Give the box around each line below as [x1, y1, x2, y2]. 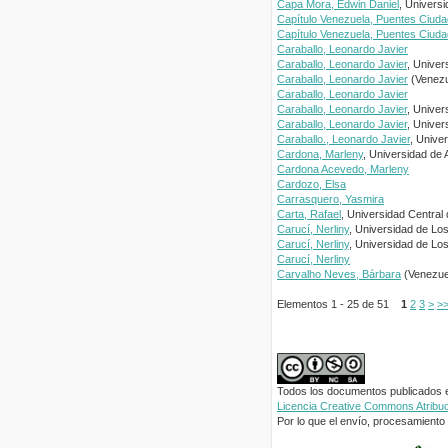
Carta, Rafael [277, 208, 341, 221]
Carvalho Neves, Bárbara [277, 268, 401, 281]
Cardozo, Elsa [277, 178, 346, 191]
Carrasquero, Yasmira [277, 193, 384, 206]
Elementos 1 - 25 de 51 [277, 298, 401, 311]
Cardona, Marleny [277, 148, 363, 161]
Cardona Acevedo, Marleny [277, 163, 409, 176]
